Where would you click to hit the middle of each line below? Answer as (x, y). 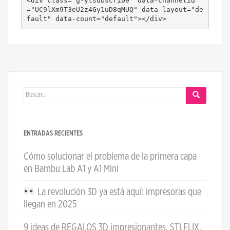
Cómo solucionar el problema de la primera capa (110, 156)
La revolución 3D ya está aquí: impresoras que (118, 192)
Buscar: (37, 93)
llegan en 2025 (50, 204)
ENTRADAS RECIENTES (53, 133)
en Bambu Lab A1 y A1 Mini (71, 169)
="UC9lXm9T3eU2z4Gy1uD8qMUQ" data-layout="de (115, 10)
